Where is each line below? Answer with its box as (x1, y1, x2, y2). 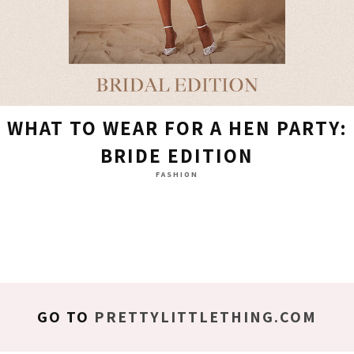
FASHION (156, 168, 198, 179)
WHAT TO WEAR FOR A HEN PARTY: (6, 114, 348, 141)
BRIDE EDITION (100, 141, 254, 168)
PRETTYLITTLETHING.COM (94, 306, 317, 327)
